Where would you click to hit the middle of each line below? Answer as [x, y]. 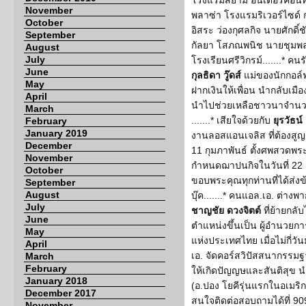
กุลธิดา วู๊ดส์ [216, 75]
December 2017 [61, 293]
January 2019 [56, 133]
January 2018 [56, 281]
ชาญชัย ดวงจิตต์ [226, 210]
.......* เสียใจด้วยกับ [232, 120]
